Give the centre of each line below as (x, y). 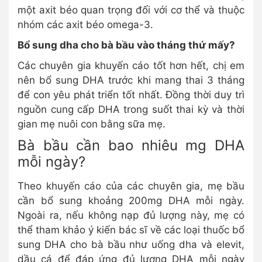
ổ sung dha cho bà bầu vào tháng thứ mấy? (130, 45)
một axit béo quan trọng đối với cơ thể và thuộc (131, 10)
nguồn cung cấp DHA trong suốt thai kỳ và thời (131, 109)
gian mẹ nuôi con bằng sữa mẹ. (92, 124)
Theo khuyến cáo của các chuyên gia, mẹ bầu (131, 186)
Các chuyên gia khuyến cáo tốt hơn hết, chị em (131, 65)
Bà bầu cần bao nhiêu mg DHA (131, 145)
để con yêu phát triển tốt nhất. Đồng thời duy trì (131, 95)
